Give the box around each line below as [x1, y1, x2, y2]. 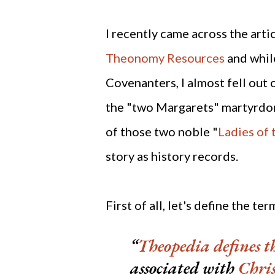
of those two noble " [106, 124, 218, 139]
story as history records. [106, 149, 238, 164]
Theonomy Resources [106, 50, 225, 66]
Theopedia [137, 234, 210, 257]
